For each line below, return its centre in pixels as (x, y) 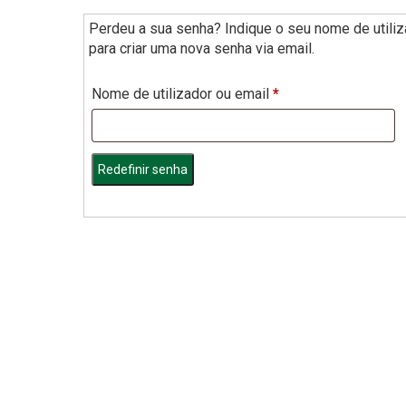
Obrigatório (314, 93)
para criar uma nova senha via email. (202, 49)
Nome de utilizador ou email (182, 94)
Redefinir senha (143, 170)
